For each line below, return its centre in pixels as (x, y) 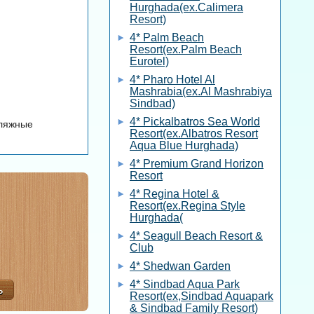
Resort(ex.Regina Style (187, 206)
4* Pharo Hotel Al (172, 80)
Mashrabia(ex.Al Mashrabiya (201, 91)
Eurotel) (149, 61)
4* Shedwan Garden (180, 266)
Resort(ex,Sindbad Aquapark (202, 296)
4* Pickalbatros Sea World (195, 122)
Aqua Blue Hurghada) (184, 145)
